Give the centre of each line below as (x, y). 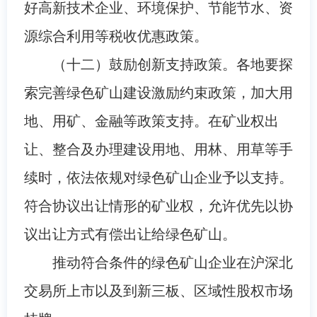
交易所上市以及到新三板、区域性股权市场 (158, 290)
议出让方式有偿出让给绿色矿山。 (130, 234)
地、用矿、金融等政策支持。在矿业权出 (151, 121)
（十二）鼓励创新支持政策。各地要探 (172, 64)
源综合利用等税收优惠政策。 (116, 36)
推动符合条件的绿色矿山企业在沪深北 (172, 262)
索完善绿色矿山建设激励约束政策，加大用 (158, 92)
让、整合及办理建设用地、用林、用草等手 (158, 149)
